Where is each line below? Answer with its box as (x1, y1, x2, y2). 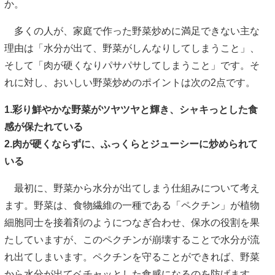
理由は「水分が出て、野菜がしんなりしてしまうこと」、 (4, 43, 260, 54)
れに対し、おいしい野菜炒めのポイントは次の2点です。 (4, 77, 255, 88)
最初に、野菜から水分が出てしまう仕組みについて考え (4, 183, 260, 194)
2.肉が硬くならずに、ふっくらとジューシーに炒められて (4, 139, 258, 150)
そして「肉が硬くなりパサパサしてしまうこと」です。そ (4, 60, 260, 71)
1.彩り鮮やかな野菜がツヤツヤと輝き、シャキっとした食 (4, 104, 258, 115)
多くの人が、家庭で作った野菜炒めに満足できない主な (4, 26, 260, 37)
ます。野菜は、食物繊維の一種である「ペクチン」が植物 (4, 200, 260, 211)
